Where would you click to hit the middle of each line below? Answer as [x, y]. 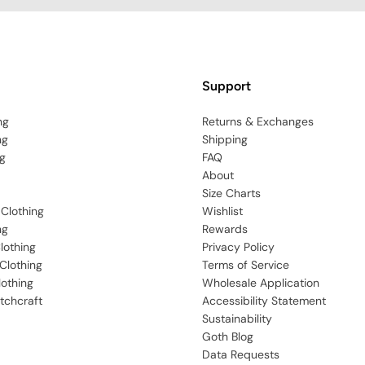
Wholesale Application [261, 283]
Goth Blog [228, 336]
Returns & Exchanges [258, 121]
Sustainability [237, 319]
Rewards [225, 229]
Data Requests [241, 354]
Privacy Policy [238, 247]
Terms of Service [246, 265]
